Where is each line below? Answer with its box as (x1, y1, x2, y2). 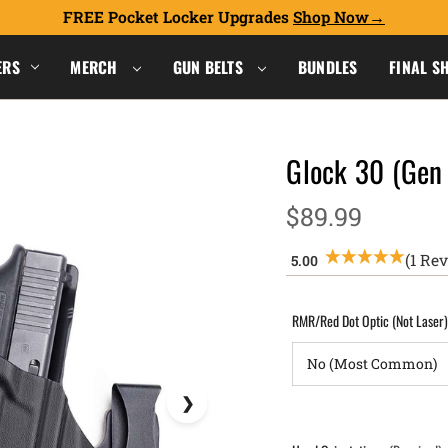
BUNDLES (297, 54, 358, 79)
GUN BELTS (172, 54, 248, 79)
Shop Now (293, 7, 369, 27)
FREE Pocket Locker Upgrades (63, 7, 293, 27)
